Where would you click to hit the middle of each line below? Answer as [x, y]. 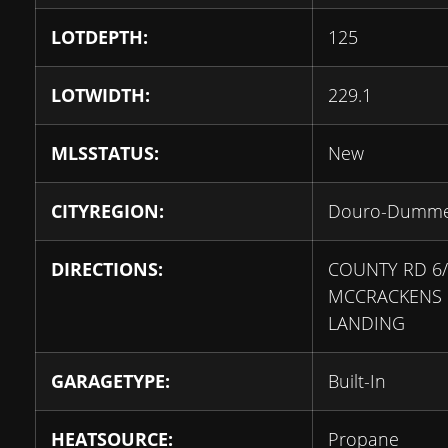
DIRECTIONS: [107, 268]
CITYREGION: [107, 210]
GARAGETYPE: [110, 380]
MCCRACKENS [385, 295]
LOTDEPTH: [99, 36]
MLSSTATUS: [105, 152]
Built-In [357, 380]
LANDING [366, 322]
